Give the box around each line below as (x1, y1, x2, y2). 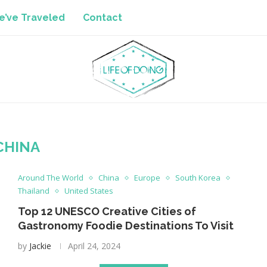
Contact (83, 12, 122, 23)
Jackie (29, 240, 51, 252)
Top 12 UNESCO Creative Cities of (17, 205, 196, 218)
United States (64, 185, 113, 196)
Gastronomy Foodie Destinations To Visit (17, 219, 234, 232)
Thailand (17, 185, 49, 196)
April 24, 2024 (67, 240, 120, 252)
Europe (133, 172, 160, 183)
